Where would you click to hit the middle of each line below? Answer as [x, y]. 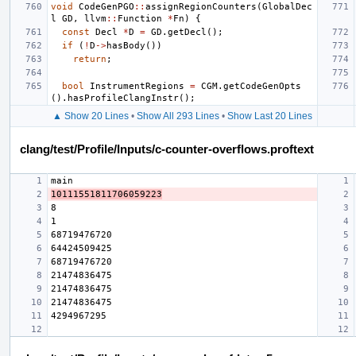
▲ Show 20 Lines [90, 116]
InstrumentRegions [137, 86]
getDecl [187, 32]
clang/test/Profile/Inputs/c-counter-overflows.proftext [167, 149]
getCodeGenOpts [262, 86]
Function [140, 18]
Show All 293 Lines [178, 116]
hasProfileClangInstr [123, 98]
